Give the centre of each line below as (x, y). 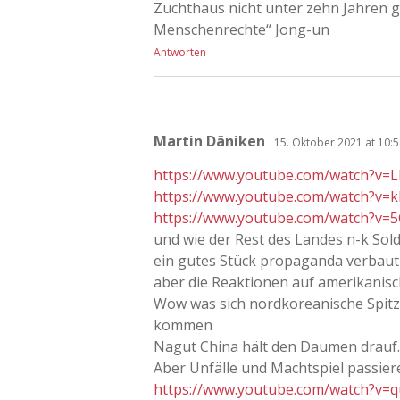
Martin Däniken (209, 141)
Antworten (180, 52)
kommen (183, 325)
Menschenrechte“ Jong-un (242, 29)
